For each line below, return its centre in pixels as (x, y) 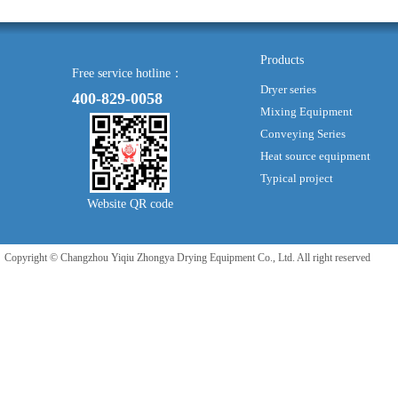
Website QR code (130, 204)
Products (282, 60)
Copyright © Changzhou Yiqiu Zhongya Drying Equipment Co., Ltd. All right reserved (187, 258)
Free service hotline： (127, 74)
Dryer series (288, 90)
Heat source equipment (315, 156)
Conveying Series (303, 134)
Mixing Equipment (306, 112)
